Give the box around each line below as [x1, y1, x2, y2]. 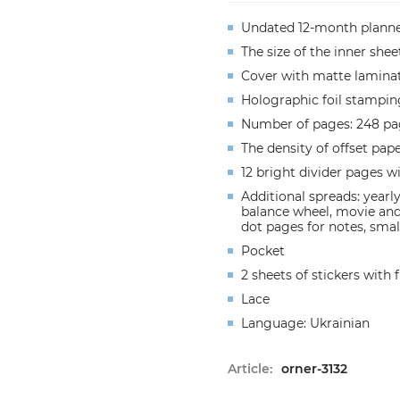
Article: [227, 361, 272, 377]
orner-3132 [280, 361, 347, 377]
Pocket [240, 243, 285, 259]
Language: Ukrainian [240, 315, 370, 331]
